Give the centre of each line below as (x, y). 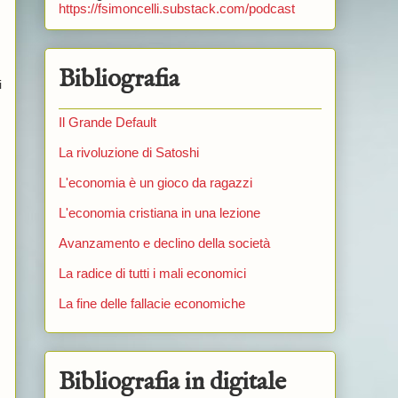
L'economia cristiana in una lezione (159, 213)
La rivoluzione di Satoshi (128, 153)
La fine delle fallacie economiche (151, 304)
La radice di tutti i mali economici (152, 274)
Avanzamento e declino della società (164, 243)
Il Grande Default (107, 123)
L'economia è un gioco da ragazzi (155, 183)
